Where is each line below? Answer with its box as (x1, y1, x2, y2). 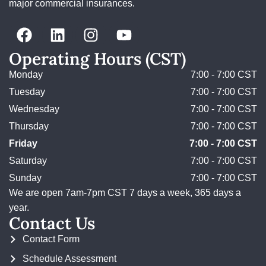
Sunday (9, 173, 42, 183)
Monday (9, 69, 43, 80)
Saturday (9, 156, 47, 166)
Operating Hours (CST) (9, 48, 186, 69)
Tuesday (9, 87, 45, 97)
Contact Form (22, 234, 80, 244)
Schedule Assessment (22, 254, 116, 264)
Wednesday (9, 104, 59, 114)
